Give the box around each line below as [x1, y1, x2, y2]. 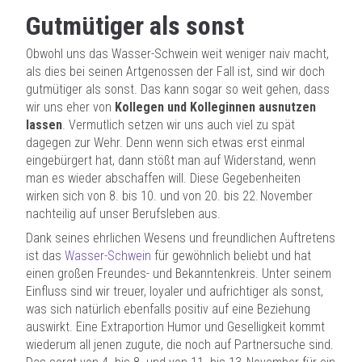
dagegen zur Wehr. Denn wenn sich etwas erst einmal [26, 135, 305, 150]
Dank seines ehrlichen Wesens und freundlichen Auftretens [26, 230, 335, 246]
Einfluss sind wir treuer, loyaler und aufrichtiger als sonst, [26, 284, 323, 299]
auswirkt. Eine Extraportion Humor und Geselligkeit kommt [26, 319, 325, 335]
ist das [26, 248, 65, 263]
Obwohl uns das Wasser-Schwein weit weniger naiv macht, [26, 46, 329, 61]
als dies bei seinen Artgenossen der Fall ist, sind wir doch [26, 64, 325, 79]
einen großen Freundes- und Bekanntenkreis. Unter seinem [26, 266, 331, 281]
